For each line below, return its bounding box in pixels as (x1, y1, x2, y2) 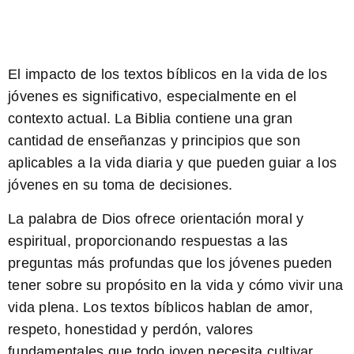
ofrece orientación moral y (130, 210, 304, 227)
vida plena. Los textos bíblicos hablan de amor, (8, 299, 313, 315)
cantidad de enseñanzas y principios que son (8, 133, 300, 149)
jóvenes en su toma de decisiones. (8, 177, 233, 194)
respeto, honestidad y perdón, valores (8, 321, 254, 337)
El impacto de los (8, 66, 124, 83)
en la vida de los (217, 66, 327, 83)
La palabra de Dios (8, 210, 131, 227)
